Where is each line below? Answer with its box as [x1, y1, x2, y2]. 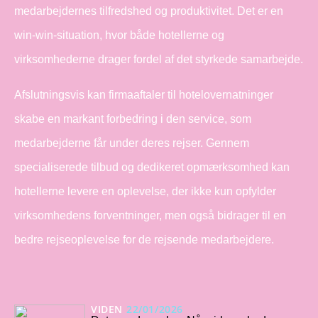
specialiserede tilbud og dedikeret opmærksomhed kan [14, 160, 290, 173]
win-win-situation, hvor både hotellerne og [14, 28, 224, 41]
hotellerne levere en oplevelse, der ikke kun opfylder [14, 185, 276, 197]
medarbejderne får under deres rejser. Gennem [14, 136, 249, 149]
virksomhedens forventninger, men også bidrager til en [14, 209, 286, 221]
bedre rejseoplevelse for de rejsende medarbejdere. [14, 233, 274, 246]
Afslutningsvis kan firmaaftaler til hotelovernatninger [14, 88, 273, 101]
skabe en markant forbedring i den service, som [14, 112, 251, 125]
